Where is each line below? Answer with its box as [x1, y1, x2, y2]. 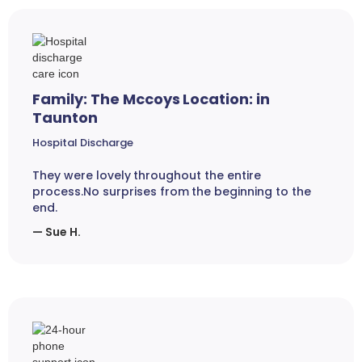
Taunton [32, 107, 98, 128]
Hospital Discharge [32, 135, 133, 151]
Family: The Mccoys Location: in [32, 89, 271, 110]
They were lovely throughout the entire [32, 167, 261, 184]
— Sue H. [32, 224, 81, 241]
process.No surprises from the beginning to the [32, 183, 311, 200]
